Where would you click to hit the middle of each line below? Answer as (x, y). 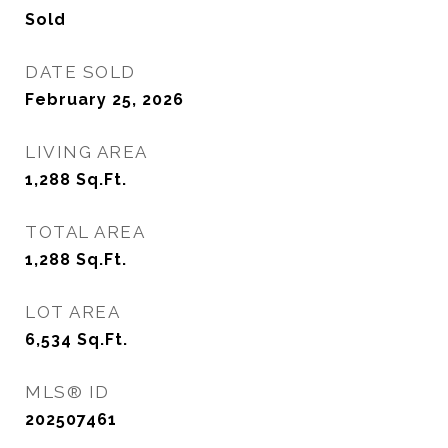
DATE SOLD (80, 72)
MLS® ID (67, 392)
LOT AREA (72, 312)
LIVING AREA (86, 152)
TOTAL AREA (85, 232)
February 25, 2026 (104, 99)
